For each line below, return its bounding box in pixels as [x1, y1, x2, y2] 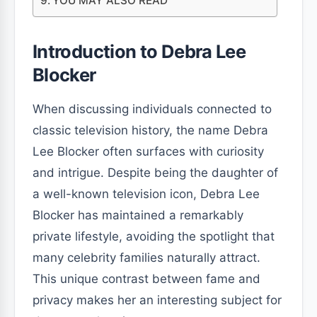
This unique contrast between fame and [33, 272, 260, 286]
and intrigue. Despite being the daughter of [33, 166, 278, 180]
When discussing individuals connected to [33, 102, 272, 116]
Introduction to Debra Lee [33, 40, 246, 62]
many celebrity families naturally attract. [33, 250, 260, 265]
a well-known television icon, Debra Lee [33, 187, 260, 201]
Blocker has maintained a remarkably [33, 208, 243, 222]
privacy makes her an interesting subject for [33, 293, 282, 307]
